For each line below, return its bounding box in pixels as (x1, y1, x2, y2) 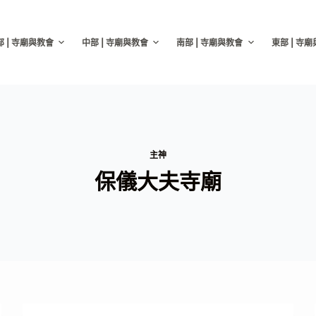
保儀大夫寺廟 (95, 168, 221, 194)
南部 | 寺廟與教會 (176, 37, 243, 48)
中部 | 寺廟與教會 (81, 37, 148, 48)
